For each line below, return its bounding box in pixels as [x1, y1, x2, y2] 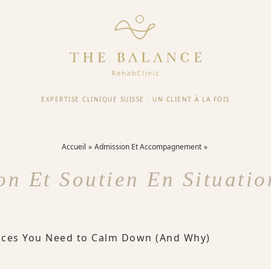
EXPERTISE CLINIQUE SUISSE [41, 94, 145, 103]
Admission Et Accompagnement [94, 142, 201, 152]
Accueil [61, 142, 86, 152]
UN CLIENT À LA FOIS [152, 94, 230, 103]
